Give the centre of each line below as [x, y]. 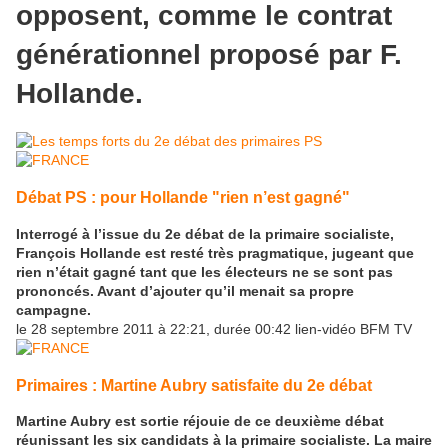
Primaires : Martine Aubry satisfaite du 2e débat [194, 384]
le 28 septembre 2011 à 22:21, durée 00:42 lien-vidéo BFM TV [214, 328]
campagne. [53, 309]
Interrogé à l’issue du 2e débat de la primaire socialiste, [205, 233]
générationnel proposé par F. [209, 55]
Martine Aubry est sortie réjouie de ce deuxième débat [200, 421]
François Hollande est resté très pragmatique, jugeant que [215, 252]
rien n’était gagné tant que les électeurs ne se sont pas [204, 271]
